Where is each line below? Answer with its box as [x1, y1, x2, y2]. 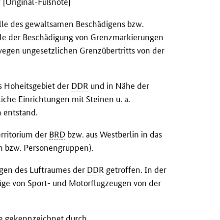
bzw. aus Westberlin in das [65, 129, 163, 139]
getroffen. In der [104, 164, 167, 175]
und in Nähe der [88, 80, 150, 91]
